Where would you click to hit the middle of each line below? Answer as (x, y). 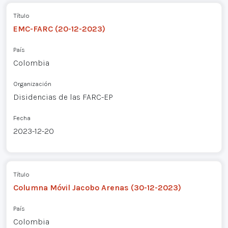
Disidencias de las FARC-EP (63, 97)
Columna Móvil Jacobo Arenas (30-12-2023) (97, 187)
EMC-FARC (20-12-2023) (59, 29)
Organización (32, 84)
